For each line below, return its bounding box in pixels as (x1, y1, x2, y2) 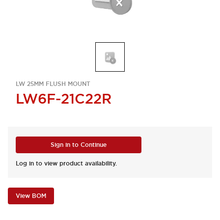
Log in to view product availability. (16, 160, 117, 167)
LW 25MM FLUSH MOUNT (16, 80, 90, 88)
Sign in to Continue (51, 141, 107, 149)
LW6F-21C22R (16, 90, 111, 108)
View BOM (16, 192, 46, 200)
